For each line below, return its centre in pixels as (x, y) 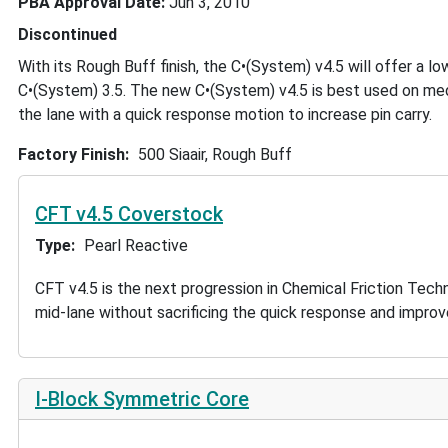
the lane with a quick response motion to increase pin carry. (225, 115)
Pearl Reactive (135, 246)
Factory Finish (71, 155)
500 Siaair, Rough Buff (214, 155)
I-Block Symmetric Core (142, 398)
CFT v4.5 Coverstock (129, 214)
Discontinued (67, 35)
